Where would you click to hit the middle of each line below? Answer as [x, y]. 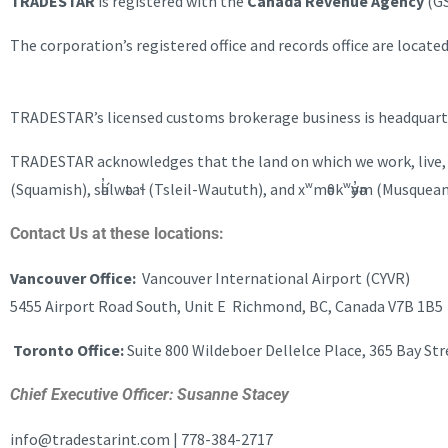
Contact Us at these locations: [119, 233]
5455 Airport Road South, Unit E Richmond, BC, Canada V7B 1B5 [226, 306]
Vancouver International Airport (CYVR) [274, 278]
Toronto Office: [70, 350]
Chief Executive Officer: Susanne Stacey [151, 394]
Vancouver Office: [74, 278]
